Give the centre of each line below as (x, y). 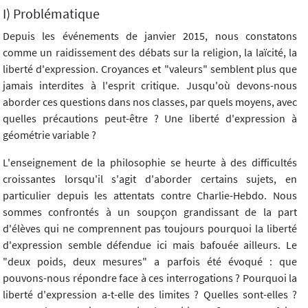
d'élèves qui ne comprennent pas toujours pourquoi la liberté (150, 229)
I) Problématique (51, 14)
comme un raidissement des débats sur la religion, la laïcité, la (150, 53)
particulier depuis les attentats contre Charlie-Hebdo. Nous (150, 196)
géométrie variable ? (49, 135)
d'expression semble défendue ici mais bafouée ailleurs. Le (150, 245)
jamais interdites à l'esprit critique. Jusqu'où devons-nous (150, 86)
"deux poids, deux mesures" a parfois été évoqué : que (150, 262)
